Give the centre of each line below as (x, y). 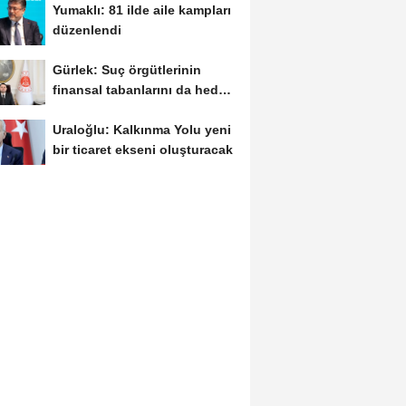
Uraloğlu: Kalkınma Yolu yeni (141, 129)
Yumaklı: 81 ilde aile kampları (141, 10)
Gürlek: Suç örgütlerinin (126, 69)
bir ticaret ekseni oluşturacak (142, 149)
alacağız (77, 109)
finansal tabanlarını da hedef (141, 89)
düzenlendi (87, 30)
